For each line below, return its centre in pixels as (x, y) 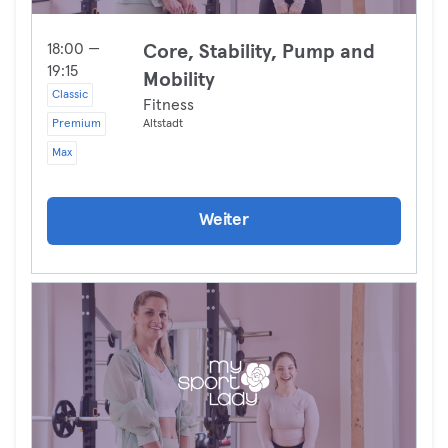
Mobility (179, 80)
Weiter (224, 220)
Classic (70, 95)
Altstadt (163, 124)
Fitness (168, 105)
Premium (76, 124)
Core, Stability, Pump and (259, 52)
